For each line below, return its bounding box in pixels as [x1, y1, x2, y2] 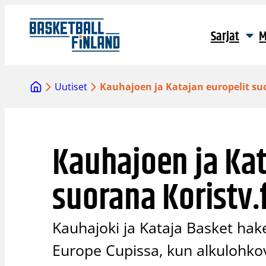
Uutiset [55, 80, 88, 94]
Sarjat [210, 27, 239, 47]
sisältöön [4, 19, 45, 32]
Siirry [4, 5, 27, 18]
